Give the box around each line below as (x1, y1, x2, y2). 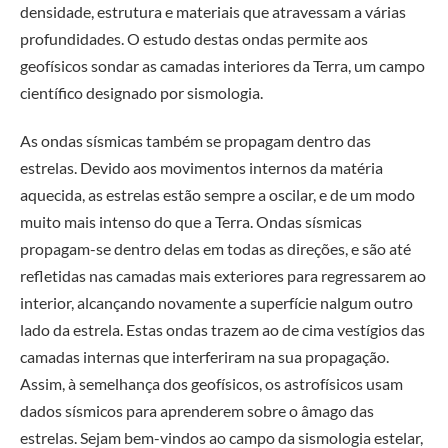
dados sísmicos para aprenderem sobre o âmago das (20, 400, 374, 420)
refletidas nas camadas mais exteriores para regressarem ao (20, 265, 426, 285)
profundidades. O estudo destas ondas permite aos (20, 28, 368, 48)
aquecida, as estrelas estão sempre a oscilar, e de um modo (20, 184, 415, 204)
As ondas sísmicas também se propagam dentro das (20, 130, 371, 150)
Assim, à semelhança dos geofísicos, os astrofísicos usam (20, 373, 403, 393)
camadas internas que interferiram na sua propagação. (20, 346, 389, 366)
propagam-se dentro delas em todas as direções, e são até (20, 238, 411, 258)
